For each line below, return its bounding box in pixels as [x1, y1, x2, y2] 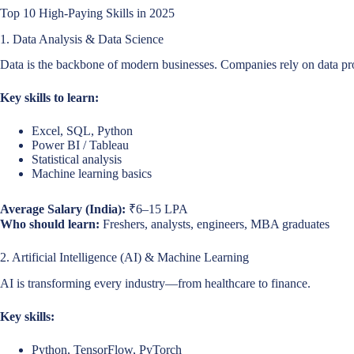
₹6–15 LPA [126, 202, 188, 217]
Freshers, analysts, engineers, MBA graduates [100, 217, 330, 232]
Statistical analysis [32, 153, 122, 167]
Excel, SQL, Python [32, 124, 133, 138]
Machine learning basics [32, 167, 152, 181]
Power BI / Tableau [32, 138, 129, 153]
